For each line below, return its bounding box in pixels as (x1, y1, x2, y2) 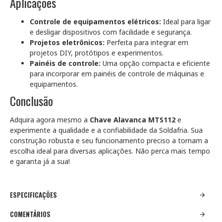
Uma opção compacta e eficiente (101, 58, 210, 68)
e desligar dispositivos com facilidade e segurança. (30, 27, 192, 37)
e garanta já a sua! (10, 157, 70, 166)
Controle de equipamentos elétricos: (30, 17, 161, 26)
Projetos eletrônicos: (30, 38, 105, 47)
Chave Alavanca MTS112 (90, 115, 175, 124)
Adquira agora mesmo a (10, 115, 90, 124)
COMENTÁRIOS (10, 209, 51, 219)
